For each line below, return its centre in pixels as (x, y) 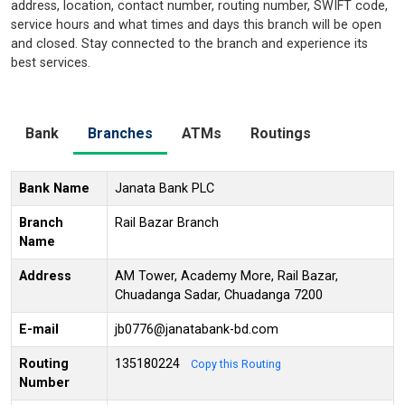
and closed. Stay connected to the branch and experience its (189, 43)
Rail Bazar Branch (167, 222)
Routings (281, 133)
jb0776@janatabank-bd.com (197, 329)
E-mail (39, 329)
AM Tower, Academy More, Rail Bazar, (226, 276)
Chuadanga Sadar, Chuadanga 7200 (219, 295)
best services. (51, 62)
